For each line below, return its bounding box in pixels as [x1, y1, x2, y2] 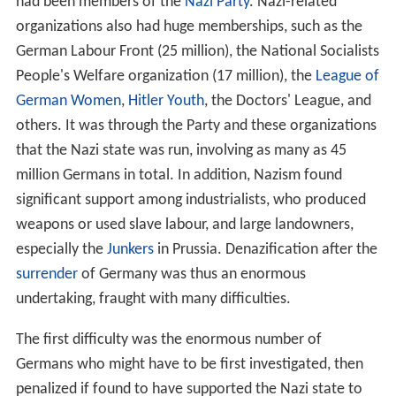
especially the [15, 240, 107, 258]
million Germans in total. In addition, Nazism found [15, 166, 342, 184]
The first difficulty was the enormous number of [15, 331, 322, 348]
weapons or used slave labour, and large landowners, [15, 216, 354, 233]
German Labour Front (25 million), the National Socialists [15, 42, 379, 60]
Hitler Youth [127, 92, 204, 110]
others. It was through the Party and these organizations [15, 117, 377, 134]
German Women [15, 92, 121, 110]
